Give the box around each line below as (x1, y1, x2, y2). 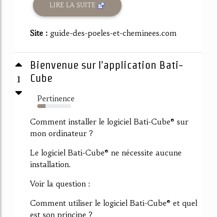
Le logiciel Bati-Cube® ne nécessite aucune (30, 147, 182, 157)
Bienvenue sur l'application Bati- (30, 58, 183, 71)
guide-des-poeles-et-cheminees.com (50, 28, 177, 38)
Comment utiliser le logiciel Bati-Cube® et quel (30, 198, 197, 208)
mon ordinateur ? (30, 128, 93, 138)
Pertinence (37, 93, 75, 103)
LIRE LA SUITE (49, 1, 98, 10)
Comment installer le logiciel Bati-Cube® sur (30, 116, 188, 126)
